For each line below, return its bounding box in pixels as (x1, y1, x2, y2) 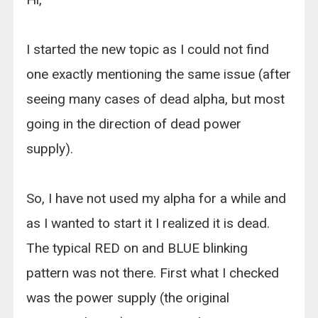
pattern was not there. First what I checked (26, 265, 280, 282)
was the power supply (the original (26, 290, 230, 307)
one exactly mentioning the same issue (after (26, 66, 292, 83)
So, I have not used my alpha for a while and (26, 190, 287, 207)
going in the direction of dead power (26, 116, 242, 133)
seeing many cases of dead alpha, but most (26, 91, 285, 108)
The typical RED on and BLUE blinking (26, 240, 248, 257)
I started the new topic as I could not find (26, 41, 270, 58)
